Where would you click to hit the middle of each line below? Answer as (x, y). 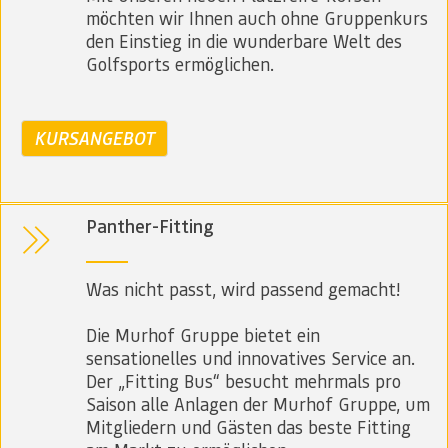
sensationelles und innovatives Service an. (250, 357)
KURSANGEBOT (94, 137)
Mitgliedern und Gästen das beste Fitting (248, 426)
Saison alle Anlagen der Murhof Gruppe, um (258, 403)
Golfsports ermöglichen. (180, 64)
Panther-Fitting (150, 225)
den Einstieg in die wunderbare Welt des (244, 41)
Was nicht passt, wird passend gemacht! (243, 288)
